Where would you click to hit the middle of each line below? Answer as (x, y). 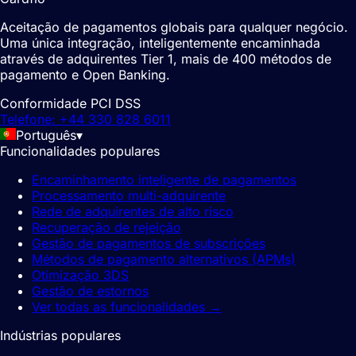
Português (46, 135)
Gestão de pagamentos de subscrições (149, 244)
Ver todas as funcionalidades (118, 307)
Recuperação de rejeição (106, 228)
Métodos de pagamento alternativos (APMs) (164, 259)
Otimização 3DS (80, 275)
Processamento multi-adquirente (129, 196)
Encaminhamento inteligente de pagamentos (164, 180)
